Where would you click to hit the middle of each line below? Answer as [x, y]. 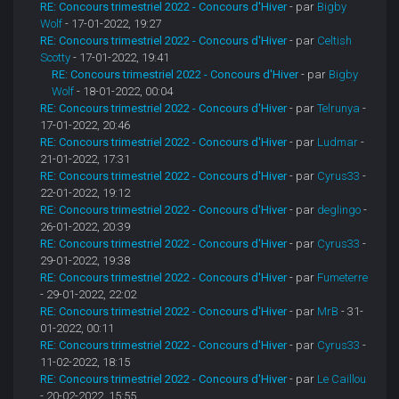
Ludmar [338, 142]
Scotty [56, 58]
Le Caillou [342, 379]
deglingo [339, 210]
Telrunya [339, 109]
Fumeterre [343, 278]
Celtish [335, 41]
